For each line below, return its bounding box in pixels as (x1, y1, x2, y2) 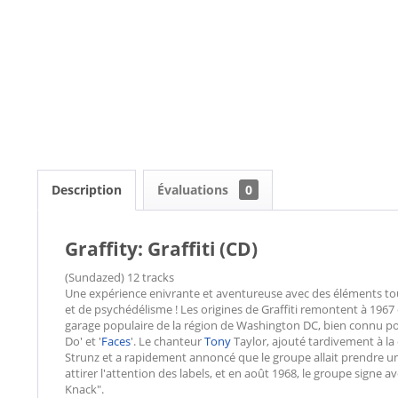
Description (52, 181, 122, 198)
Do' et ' (65, 333, 101, 349)
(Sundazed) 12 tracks (65, 269, 174, 285)
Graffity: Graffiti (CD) (65, 236, 258, 261)
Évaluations (157, 181, 232, 198)
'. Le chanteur (131, 333, 204, 349)
